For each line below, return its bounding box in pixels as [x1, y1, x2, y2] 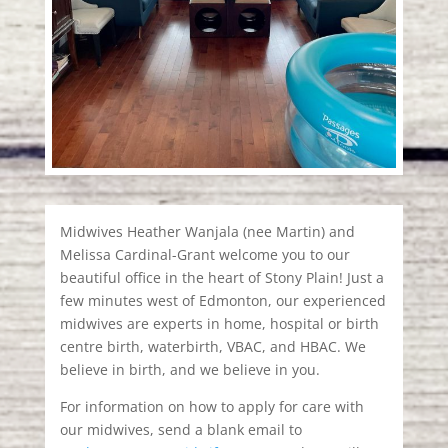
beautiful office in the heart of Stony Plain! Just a [59, 268, 384, 288]
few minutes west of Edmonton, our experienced [59, 291, 386, 311]
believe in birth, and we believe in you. [59, 360, 320, 380]
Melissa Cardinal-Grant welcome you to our [59, 245, 350, 265]
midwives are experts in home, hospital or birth [59, 314, 379, 334]
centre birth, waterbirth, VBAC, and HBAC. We [59, 337, 366, 357]
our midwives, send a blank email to [59, 420, 302, 440]
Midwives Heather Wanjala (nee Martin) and [59, 222, 355, 242]
